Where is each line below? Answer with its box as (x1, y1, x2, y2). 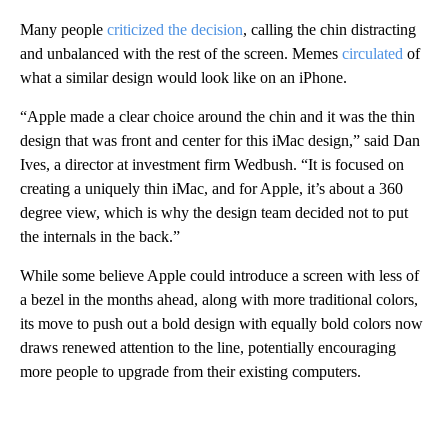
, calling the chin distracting (243, 20, 416, 38)
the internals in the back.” (20, 227, 180, 245)
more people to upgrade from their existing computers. (20, 362, 361, 380)
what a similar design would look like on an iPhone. (20, 68, 347, 86)
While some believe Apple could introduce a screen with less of (20, 266, 419, 284)
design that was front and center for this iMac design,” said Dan (20, 131, 420, 149)
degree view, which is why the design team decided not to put (20, 203, 408, 221)
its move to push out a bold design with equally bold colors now (20, 314, 423, 332)
